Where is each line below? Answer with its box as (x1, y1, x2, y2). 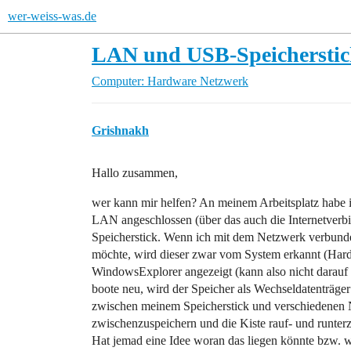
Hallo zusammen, (92, 166, 178, 179)
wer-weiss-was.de (8, 9, 96, 23)
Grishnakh (92, 124, 149, 137)
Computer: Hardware (92, 74, 197, 88)
